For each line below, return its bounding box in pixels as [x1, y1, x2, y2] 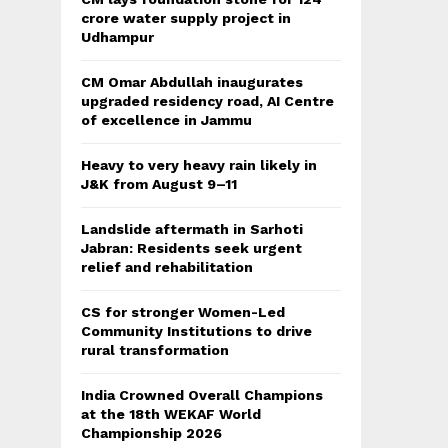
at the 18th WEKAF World [81, 406, 261, 423]
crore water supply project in [81, 10, 291, 27]
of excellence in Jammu [81, 112, 252, 129]
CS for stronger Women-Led [81, 304, 285, 321]
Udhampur [81, 29, 154, 46]
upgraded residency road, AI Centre [81, 93, 334, 110]
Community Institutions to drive [81, 323, 312, 340]
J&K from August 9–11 [81, 176, 237, 193]
